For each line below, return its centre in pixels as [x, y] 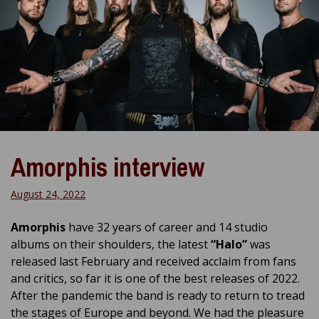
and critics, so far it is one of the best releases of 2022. [155, 279]
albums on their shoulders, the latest [111, 245]
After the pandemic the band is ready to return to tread [158, 296]
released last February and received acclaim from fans [153, 262]
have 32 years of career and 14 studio [167, 228]
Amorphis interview [108, 168]
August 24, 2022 [48, 194]
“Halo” [229, 245]
